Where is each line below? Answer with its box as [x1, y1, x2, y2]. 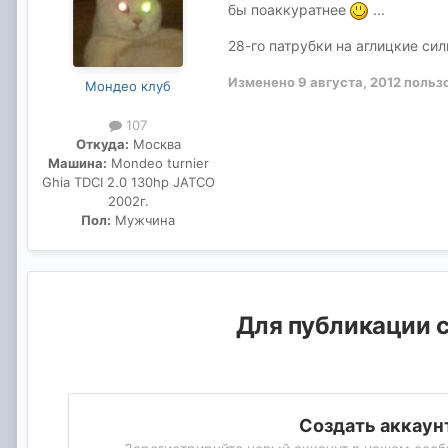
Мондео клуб [85, 77, 171, 94]
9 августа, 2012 [298, 74, 401, 91]
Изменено [228, 74, 298, 91]
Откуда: [75, 136, 129, 153]
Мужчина [111, 212, 175, 229]
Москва [128, 136, 181, 153]
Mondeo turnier [106, 155, 209, 172]
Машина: [47, 155, 107, 172]
